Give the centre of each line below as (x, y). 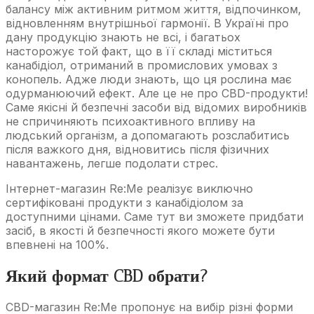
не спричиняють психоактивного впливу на (130, 121)
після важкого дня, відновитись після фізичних (137, 149)
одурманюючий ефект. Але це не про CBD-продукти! (157, 93)
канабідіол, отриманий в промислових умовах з (142, 65)
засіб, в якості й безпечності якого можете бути (140, 230)
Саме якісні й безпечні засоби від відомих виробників (156, 107)
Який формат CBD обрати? (107, 275)
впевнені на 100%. (57, 244)
